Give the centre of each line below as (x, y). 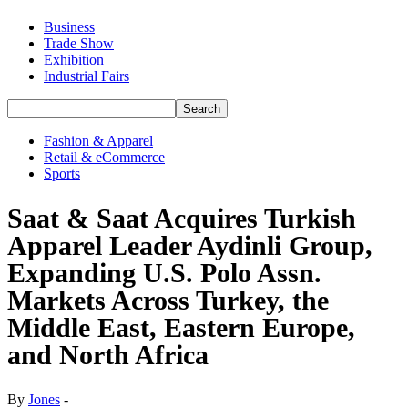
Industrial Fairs (87, 76)
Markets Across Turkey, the (168, 300)
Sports (62, 173)
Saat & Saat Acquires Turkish (182, 218)
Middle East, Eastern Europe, (181, 327)
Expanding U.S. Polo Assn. (164, 272)
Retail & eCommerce (104, 157)
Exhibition (74, 60)
